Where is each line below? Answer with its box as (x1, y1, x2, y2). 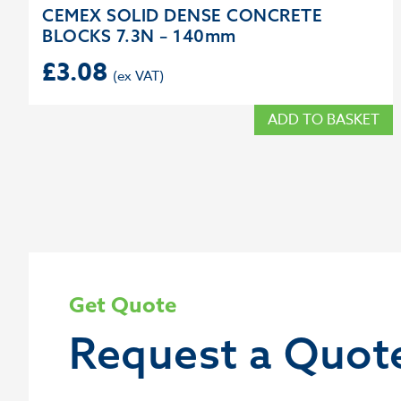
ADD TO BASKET (267, 109, 380, 131)
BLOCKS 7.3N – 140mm (42, 25, 236, 47)
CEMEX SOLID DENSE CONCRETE (42, 4, 322, 26)
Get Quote (69, 290, 176, 321)
